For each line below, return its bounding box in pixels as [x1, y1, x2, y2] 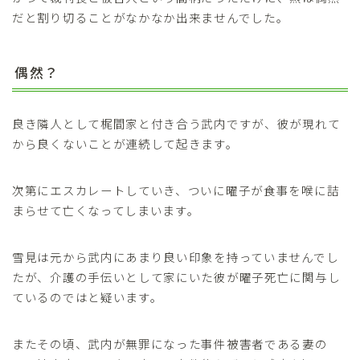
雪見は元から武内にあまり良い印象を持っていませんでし [12, 247, 339, 265]
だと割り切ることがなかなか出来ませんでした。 [12, 9, 289, 27]
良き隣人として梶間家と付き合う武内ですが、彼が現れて [12, 114, 341, 132]
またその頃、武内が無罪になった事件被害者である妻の [12, 334, 328, 352]
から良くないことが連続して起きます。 [12, 134, 239, 152]
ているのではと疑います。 [12, 288, 163, 305]
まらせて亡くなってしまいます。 [12, 201, 200, 219]
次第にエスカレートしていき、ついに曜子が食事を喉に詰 [12, 181, 340, 198]
